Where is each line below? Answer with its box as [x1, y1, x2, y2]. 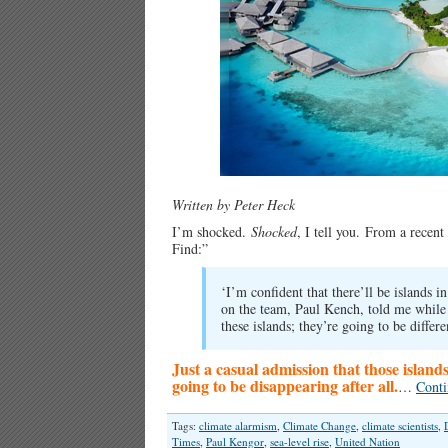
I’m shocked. [172, 222, 251, 241]
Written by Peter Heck [172, 195, 295, 214]
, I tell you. [297, 222, 365, 241]
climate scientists [362, 418, 438, 433]
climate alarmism [199, 418, 277, 433]
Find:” [172, 239, 208, 258]
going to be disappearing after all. [172, 374, 398, 397]
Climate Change [283, 418, 356, 433]
